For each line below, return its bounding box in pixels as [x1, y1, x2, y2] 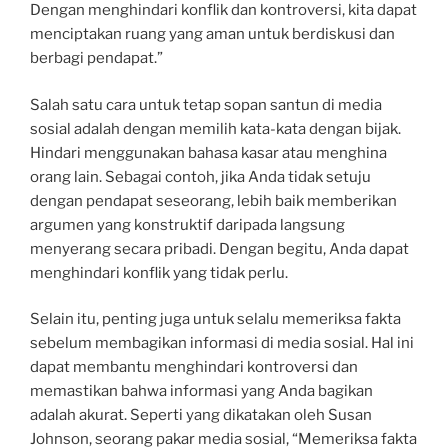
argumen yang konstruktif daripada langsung [30, 215, 345, 234]
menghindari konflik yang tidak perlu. [30, 263, 288, 282]
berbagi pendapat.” [30, 49, 163, 67]
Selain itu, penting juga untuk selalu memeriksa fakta [30, 310, 401, 328]
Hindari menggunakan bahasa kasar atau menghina [30, 143, 387, 162]
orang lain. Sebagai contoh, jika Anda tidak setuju [30, 167, 371, 186]
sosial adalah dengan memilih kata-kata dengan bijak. [30, 119, 401, 138]
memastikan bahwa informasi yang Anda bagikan [30, 382, 373, 400]
